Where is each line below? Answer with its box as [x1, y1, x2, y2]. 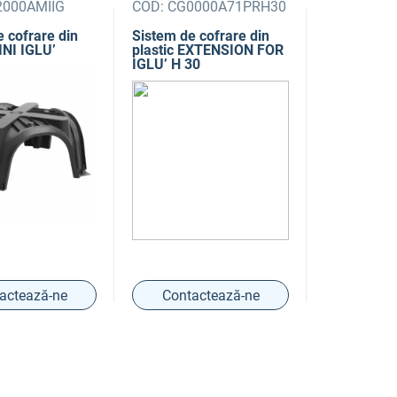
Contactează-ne [161, 286, 260, 304]
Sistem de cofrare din [132, 27, 270, 44]
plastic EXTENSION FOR [132, 42, 284, 58]
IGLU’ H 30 [132, 56, 201, 73]
